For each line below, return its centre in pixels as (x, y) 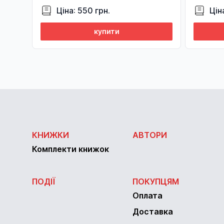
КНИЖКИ (50, 135)
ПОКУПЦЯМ (156, 181)
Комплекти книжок (70, 149)
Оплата (147, 195)
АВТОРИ (150, 135)
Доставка (153, 211)
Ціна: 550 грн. (83, 10)
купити (106, 31)
